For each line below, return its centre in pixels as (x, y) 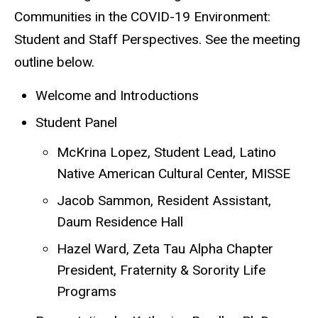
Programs (87, 292)
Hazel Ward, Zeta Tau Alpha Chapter (165, 249)
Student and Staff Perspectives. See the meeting (157, 39)
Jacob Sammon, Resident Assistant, (164, 201)
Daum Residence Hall (120, 222)
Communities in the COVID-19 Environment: (142, 16)
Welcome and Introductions (117, 96)
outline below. (56, 62)
